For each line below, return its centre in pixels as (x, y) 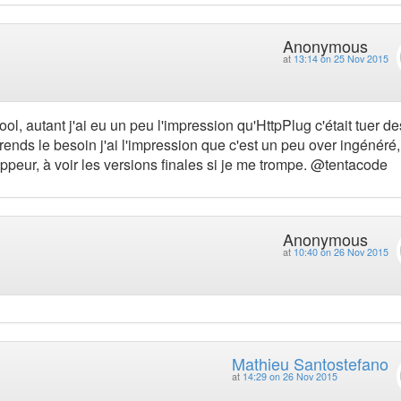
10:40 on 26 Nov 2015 (341, 252)
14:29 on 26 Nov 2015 (290, 377)
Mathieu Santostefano (310, 364)
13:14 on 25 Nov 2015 (341, 59)
